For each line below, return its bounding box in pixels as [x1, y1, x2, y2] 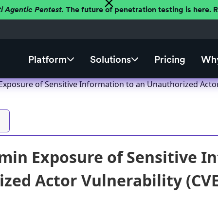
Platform [28, 54, 67, 66]
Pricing [154, 54, 185, 66]
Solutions [90, 54, 131, 66]
